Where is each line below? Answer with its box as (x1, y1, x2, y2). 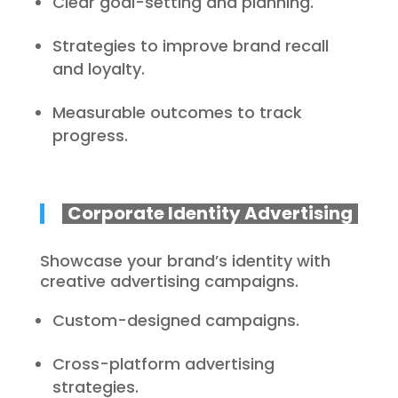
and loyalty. (52, 58, 145, 80)
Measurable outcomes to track (52, 101, 302, 123)
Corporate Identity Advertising (67, 201, 353, 226)
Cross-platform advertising (52, 353, 275, 375)
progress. (52, 124, 128, 147)
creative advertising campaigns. (39, 270, 298, 292)
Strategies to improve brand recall (52, 35, 329, 57)
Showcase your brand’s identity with (39, 250, 330, 272)
